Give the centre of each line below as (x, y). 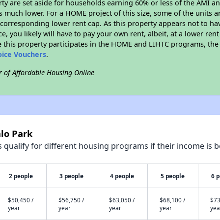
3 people (72, 176)
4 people (122, 176)
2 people (21, 176)
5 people (173, 176)
